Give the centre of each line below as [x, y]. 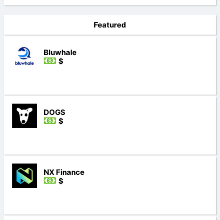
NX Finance [64, 172]
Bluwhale [60, 53]
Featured [110, 25]
